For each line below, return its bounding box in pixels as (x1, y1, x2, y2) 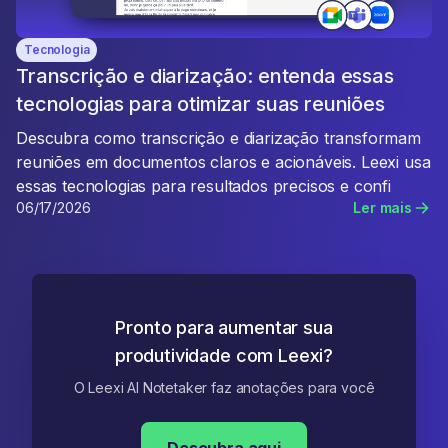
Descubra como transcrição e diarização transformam (16, 128, 421, 148)
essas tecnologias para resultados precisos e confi (16, 176, 391, 196)
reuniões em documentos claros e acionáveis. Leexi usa (16, 152, 431, 172)
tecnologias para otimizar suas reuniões (16, 92, 385, 116)
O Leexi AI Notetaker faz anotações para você (73, 379, 375, 396)
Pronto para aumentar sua (115, 317, 333, 338)
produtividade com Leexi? (114, 345, 334, 366)
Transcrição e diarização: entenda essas (16, 64, 394, 88)
